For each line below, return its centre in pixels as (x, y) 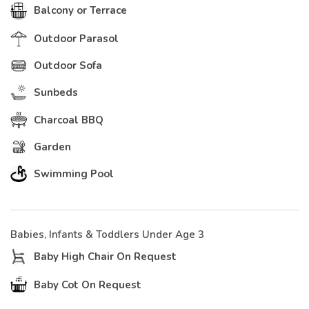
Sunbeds (56, 92)
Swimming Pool (74, 173)
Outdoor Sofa (68, 65)
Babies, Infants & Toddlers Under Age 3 (107, 234)
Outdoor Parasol (76, 38)
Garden (52, 147)
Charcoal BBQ (69, 120)
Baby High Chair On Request (105, 256)
